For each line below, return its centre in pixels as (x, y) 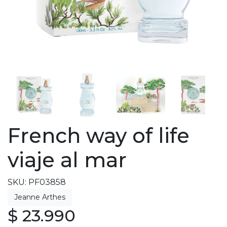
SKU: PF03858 (37, 182)
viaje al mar (67, 160)
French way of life (99, 136)
